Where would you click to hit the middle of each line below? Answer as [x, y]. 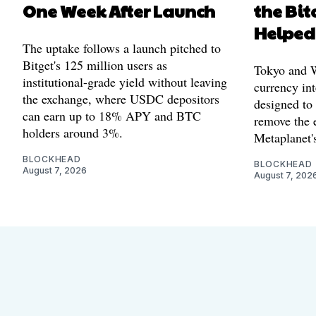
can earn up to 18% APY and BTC [112, 115]
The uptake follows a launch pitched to [122, 48]
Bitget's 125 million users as [95, 65]
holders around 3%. [73, 132]
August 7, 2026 [55, 170]
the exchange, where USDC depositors [121, 98]
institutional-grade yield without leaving [125, 81]
